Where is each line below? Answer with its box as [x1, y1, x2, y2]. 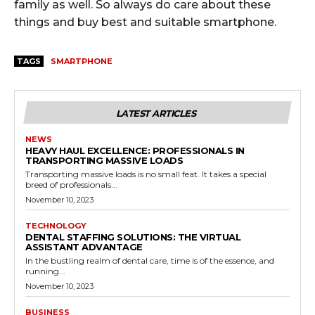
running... [25, 265, 65, 276]
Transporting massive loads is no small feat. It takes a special [25, 168, 266, 179]
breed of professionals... [25, 179, 117, 190]
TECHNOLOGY [25, 220, 86, 231]
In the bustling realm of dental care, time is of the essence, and [25, 255, 274, 266]
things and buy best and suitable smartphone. [14, 15, 276, 29]
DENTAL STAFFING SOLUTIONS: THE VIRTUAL [25, 231, 240, 243]
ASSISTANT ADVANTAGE [25, 240, 143, 252]
